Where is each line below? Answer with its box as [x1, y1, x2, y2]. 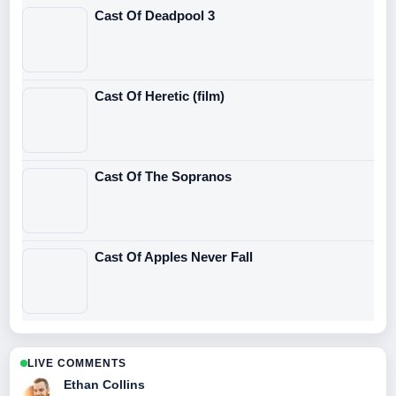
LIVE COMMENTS [27, 356, 126, 369]
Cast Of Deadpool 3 [95, 7, 215, 23]
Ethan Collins [64, 377, 145, 392]
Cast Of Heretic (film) [95, 88, 225, 103]
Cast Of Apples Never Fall [95, 248, 253, 264]
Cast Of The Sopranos [95, 168, 232, 184]
